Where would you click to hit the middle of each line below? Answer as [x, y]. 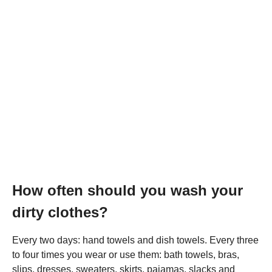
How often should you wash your [127, 190]
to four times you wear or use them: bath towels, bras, [126, 254]
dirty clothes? [60, 212]
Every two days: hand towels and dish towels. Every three [135, 240]
